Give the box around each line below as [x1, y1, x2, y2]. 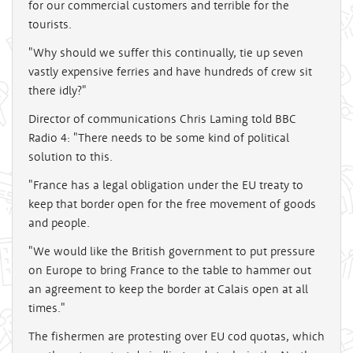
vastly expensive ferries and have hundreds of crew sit [28, 64, 312, 80]
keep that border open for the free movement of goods [28, 196, 316, 212]
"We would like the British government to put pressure [28, 243, 315, 259]
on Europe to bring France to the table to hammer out [28, 262, 311, 278]
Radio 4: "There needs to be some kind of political [28, 130, 289, 146]
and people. [28, 215, 90, 231]
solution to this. [28, 149, 113, 165]
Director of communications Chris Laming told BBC [28, 111, 296, 127]
